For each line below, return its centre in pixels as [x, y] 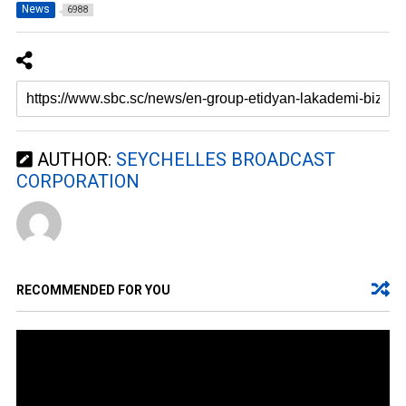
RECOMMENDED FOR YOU [93, 290]
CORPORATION [77, 182]
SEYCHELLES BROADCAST [225, 160]
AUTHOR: [74, 160]
